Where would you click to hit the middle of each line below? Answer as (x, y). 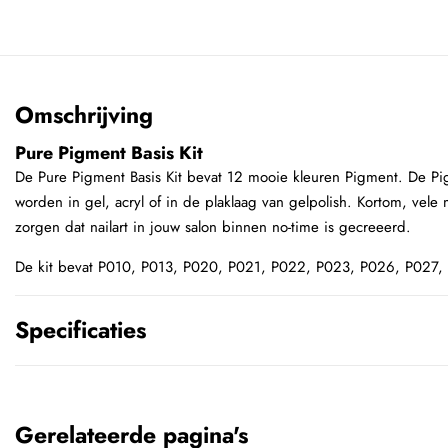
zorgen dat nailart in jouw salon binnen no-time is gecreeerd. (215, 227)
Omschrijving (84, 115)
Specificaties (80, 330)
